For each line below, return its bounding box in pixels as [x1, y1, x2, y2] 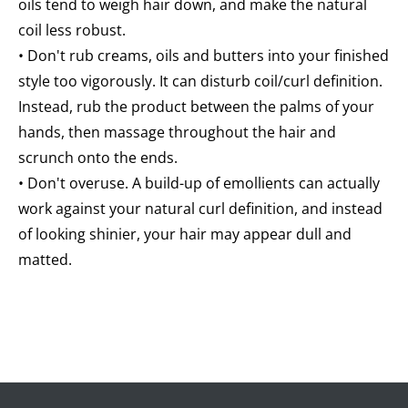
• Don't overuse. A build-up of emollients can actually [18, 173, 380, 194]
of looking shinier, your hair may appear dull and [18, 224, 352, 245]
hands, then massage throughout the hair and [18, 122, 336, 143]
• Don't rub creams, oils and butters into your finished [18, 46, 389, 66]
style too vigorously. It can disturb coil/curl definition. [18, 71, 382, 92]
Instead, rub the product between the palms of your [18, 97, 374, 117]
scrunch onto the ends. [18, 148, 178, 168]
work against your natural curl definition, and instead [18, 199, 382, 219]
